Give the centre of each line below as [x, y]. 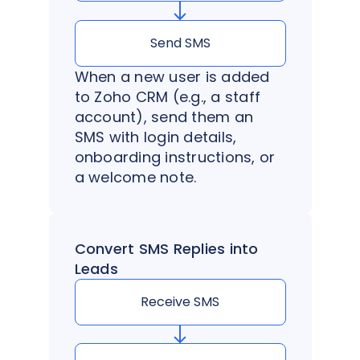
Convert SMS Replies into [166, 248]
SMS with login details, [155, 137]
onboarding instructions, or [175, 157]
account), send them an [164, 117]
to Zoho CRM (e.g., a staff [167, 96]
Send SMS [180, 43]
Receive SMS [180, 301]
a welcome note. [135, 177]
